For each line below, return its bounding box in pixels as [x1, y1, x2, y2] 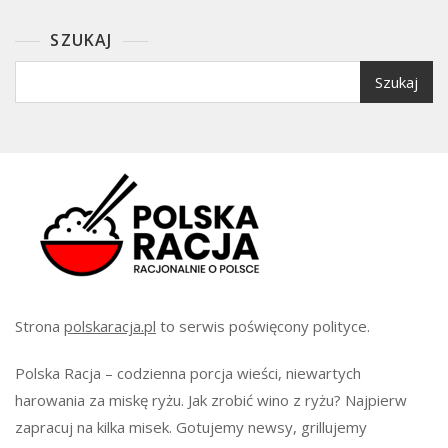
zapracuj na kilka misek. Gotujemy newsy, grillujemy [15, 417, 367, 437]
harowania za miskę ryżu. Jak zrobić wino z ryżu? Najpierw [15, 390, 407, 410]
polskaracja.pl [64, 316, 156, 336]
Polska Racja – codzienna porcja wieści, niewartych [15, 363, 361, 383]
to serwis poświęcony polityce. [156, 316, 370, 336]
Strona [15, 316, 64, 336]
